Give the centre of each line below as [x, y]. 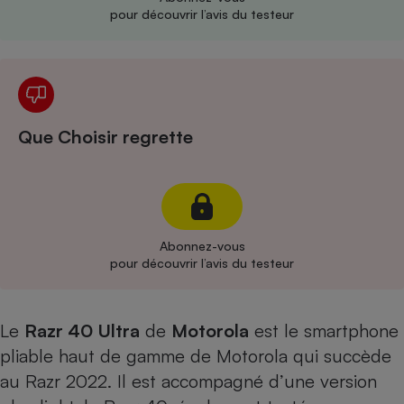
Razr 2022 [66, 381]
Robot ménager [308, 211]
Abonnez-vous [202, 246]
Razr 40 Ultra [82, 331]
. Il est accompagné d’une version [242, 381]
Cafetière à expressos [308, 30]
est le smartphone [324, 331]
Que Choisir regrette [106, 137]
